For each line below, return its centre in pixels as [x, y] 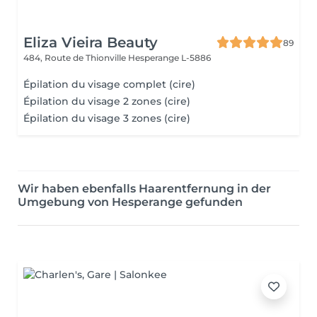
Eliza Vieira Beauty [91, 42]
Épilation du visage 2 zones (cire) [107, 101]
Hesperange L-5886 [169, 58]
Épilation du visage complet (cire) [109, 84]
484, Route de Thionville [76, 58]
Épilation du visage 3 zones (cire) [107, 118]
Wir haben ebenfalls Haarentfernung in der [144, 189]
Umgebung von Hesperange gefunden [130, 202]
